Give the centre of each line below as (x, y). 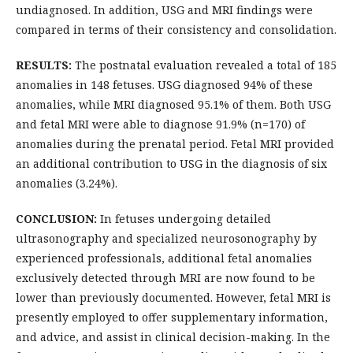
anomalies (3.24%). (67, 184)
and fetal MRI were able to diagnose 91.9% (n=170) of (160, 124)
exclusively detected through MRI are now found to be (165, 278)
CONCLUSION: (56, 219)
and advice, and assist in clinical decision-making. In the (173, 337)
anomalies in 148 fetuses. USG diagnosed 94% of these (164, 85)
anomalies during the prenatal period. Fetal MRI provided (175, 144)
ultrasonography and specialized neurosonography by (166, 239)
